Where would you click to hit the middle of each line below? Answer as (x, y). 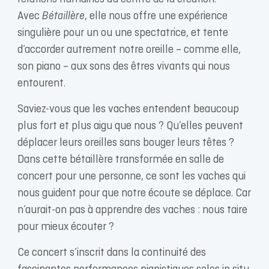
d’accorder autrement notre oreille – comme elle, (129, 50)
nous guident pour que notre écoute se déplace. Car (134, 193)
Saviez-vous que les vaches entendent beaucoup (128, 109)
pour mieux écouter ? (65, 227)
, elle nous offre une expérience (156, 16)
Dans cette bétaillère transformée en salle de (120, 160)
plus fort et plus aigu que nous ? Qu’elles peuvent (130, 126)
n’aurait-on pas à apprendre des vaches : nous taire (132, 210)
